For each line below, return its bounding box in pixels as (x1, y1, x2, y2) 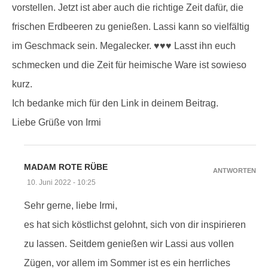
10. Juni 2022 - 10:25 (27, 178, 96, 187)
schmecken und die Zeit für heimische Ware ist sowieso (12, 59, 246, 70)
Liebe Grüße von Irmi (12, 117, 101, 127)
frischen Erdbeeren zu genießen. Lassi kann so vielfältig (12, 21, 249, 32)
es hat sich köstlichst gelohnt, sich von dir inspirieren (24, 219, 246, 230)
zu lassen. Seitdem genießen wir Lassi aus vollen (24, 238, 234, 249)
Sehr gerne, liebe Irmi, (24, 200, 117, 211)
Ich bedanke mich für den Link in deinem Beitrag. (12, 98, 218, 108)
